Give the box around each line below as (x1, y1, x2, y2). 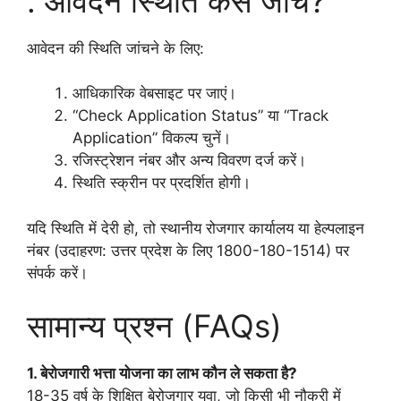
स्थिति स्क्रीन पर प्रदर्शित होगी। (73, 174, 251, 192)
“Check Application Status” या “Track (73, 107, 328, 125)
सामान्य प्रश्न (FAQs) (27, 307, 282, 346)
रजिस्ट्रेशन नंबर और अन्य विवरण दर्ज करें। (73, 151, 306, 170)
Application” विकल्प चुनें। (73, 129, 231, 148)
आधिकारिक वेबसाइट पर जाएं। (73, 84, 236, 103)
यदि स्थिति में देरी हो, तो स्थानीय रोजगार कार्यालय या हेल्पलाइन (27, 218, 364, 237)
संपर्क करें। (27, 263, 88, 282)
